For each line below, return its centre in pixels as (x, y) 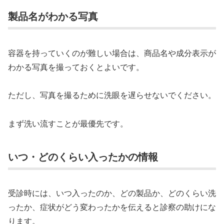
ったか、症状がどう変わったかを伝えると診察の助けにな (112, 207)
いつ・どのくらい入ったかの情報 (83, 156)
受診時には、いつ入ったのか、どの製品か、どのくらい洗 (112, 193)
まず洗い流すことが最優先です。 (68, 123)
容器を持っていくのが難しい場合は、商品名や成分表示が (112, 52)
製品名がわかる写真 (53, 16)
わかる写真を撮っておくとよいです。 (76, 66)
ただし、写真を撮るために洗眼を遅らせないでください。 (112, 95)
